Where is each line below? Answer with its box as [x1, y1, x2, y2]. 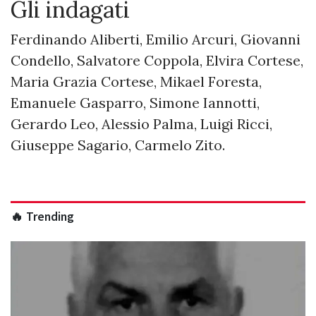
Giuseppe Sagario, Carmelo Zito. [11, 136, 225, 154]
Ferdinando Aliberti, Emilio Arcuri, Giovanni [11, 30, 300, 49]
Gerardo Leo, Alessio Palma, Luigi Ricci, [11, 115, 272, 133]
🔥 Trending [11, 209, 74, 225]
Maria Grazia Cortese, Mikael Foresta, [11, 73, 262, 91]
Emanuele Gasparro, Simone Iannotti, [11, 94, 260, 112]
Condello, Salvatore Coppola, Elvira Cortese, [11, 51, 303, 70]
